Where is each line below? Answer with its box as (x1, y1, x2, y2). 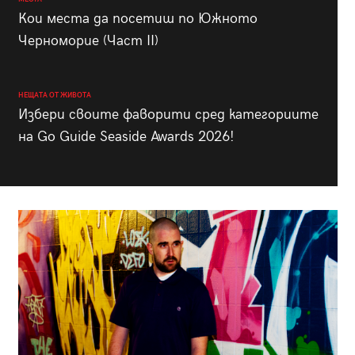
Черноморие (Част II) (17, 32, 158, 49)
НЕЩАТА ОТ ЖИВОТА (17, 90, 91, 100)
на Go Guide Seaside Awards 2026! (17, 128, 235, 145)
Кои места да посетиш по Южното (17, 10, 258, 27)
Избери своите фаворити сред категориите (17, 105, 319, 123)
